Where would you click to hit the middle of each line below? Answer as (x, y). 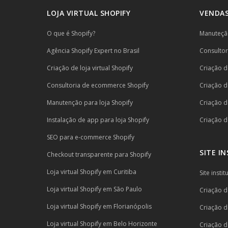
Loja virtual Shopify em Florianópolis (99, 206)
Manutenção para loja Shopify (90, 103)
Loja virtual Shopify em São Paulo (94, 189)
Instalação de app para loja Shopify (98, 120)
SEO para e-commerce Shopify (91, 137)
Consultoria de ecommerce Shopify (98, 85)
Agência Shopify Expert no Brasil (93, 51)
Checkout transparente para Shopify (99, 154)
